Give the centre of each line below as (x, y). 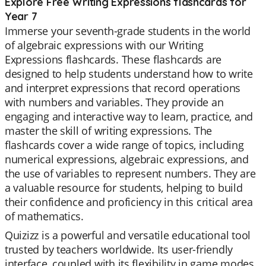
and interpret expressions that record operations (123, 88)
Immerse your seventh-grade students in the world (128, 31)
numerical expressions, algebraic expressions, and (127, 159)
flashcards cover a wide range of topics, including (124, 145)
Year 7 (21, 16)
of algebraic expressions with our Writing (104, 45)
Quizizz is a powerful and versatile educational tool (128, 235)
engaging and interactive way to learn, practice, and (129, 116)
